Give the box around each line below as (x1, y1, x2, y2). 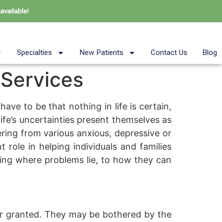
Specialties (17, 48, 52, 57)
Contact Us (151, 48, 187, 57)
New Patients (79, 48, 123, 57)
